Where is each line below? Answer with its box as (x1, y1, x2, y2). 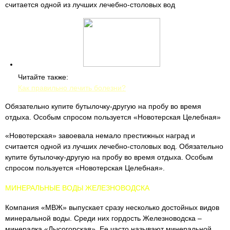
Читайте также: (18, 73, 68, 81)
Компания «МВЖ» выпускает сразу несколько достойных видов (5, 203, 219, 212)
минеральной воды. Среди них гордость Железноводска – (5, 214, 202, 222)
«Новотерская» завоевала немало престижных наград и (5, 131, 195, 140)
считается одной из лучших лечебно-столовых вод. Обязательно (5, 142, 223, 150)
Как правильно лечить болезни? (18, 84, 126, 92)
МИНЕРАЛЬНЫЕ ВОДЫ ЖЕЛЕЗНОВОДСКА (5, 184, 149, 192)
